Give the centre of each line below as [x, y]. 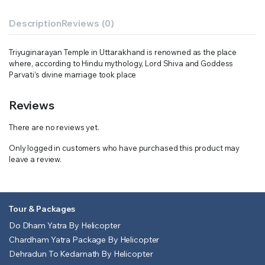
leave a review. [35, 159]
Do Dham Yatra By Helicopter [65, 225]
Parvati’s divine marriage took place [73, 74]
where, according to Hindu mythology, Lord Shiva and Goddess [121, 63]
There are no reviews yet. [54, 127]
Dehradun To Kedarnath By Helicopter [81, 254]
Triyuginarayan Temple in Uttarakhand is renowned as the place [123, 52]
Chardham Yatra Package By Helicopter [85, 240]
